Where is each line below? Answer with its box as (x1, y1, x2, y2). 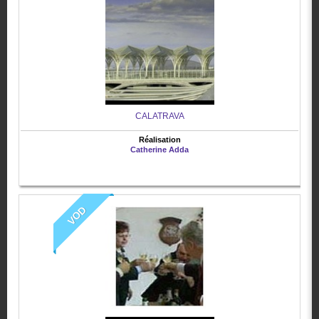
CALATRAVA (135, 111, 184, 122)
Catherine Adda (130, 145, 189, 155)
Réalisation (138, 135, 181, 145)
